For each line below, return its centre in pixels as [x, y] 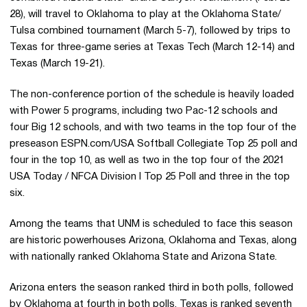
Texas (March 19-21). [57, 64]
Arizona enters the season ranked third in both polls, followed [151, 288]
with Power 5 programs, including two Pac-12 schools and [144, 111]
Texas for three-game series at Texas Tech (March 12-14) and [152, 47]
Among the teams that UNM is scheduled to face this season [151, 224]
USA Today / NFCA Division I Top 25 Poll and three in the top [150, 177]
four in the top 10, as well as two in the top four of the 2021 [147, 160]
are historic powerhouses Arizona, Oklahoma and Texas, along [153, 241]
